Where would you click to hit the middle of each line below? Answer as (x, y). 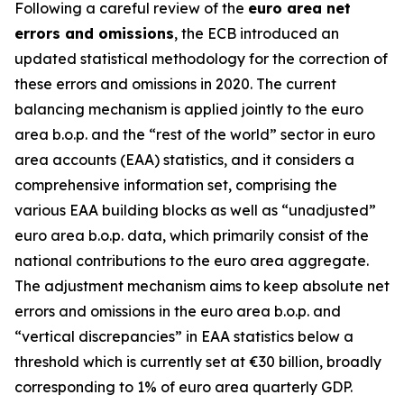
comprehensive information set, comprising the (176, 185)
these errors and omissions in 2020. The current (175, 84)
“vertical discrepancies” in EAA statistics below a (184, 336)
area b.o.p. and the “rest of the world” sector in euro (195, 134)
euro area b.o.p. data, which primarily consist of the (192, 235)
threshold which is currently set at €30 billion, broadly (198, 362)
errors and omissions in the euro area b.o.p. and (178, 311)
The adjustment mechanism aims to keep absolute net (202, 286)
